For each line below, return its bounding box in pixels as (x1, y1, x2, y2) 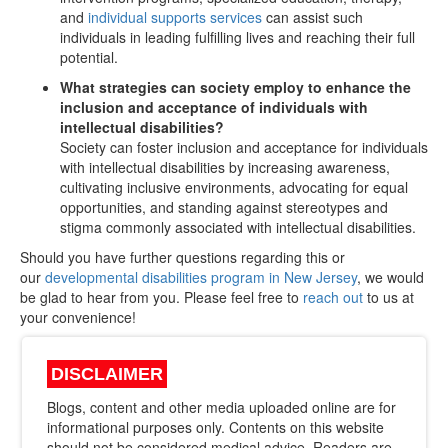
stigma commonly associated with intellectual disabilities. (60, 216, 416, 237)
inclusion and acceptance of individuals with (60, 96, 368, 117)
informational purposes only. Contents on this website (47, 416, 385, 437)
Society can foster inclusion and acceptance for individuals (60, 136, 428, 157)
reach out (303, 286, 363, 307)
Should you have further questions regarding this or (20, 246, 345, 267)
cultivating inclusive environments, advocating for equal (60, 176, 408, 197)
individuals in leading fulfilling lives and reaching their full (60, 26, 415, 47)
